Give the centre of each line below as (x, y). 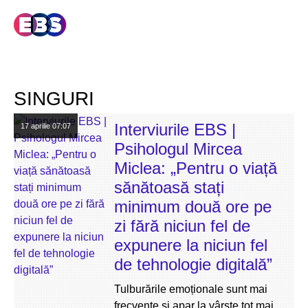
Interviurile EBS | (175, 130)
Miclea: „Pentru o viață (196, 168)
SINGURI (54, 99)
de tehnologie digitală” (193, 264)
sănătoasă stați (169, 187)
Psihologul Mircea (178, 149)
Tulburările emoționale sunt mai (191, 289)
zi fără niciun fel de (182, 226)
